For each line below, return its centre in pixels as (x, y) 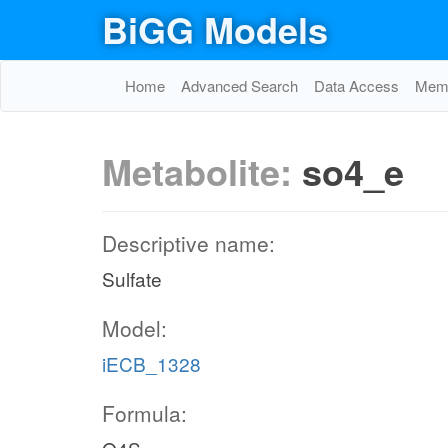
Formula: (144, 413)
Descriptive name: (188, 243)
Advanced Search (239, 85)
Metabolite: (202, 171)
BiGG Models (215, 29)
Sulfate (132, 278)
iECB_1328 (151, 363)
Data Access (356, 85)
